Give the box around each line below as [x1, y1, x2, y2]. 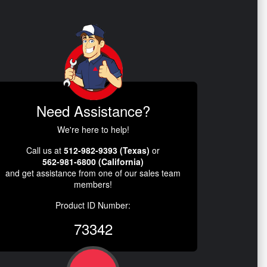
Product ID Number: [55, 198, 131, 211]
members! [74, 178, 112, 190]
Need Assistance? [36, 100, 150, 121]
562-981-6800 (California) [42, 155, 144, 167]
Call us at [26, 144, 64, 156]
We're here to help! [57, 123, 129, 135]
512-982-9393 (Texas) [64, 144, 150, 156]
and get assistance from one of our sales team [5, 166, 181, 179]
